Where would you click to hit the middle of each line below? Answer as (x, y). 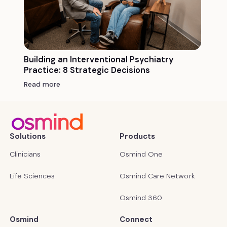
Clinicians (25, 154)
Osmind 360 (141, 198)
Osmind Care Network (157, 176)
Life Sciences (32, 176)
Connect (136, 220)
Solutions (28, 137)
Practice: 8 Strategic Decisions (87, 70)
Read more (42, 84)
